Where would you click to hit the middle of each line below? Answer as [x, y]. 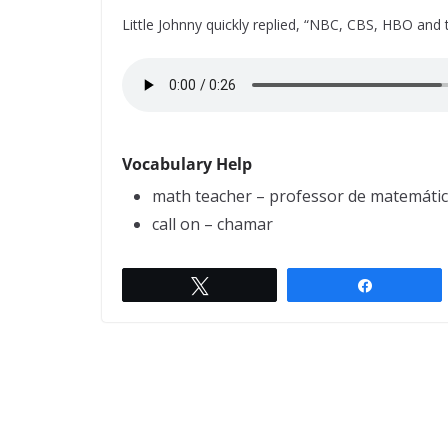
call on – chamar [212, 224]
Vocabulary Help [187, 164]
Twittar [242, 285]
